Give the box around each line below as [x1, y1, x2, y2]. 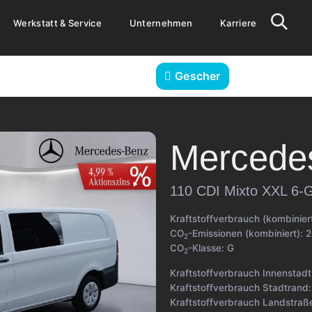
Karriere [220, 17, 257, 29]
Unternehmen [129, 17, 193, 29]
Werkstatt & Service [13, 17, 102, 29]
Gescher [175, 69, 221, 83]
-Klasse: [188, 242, 227, 253]
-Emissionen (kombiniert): [188, 228, 306, 239]
